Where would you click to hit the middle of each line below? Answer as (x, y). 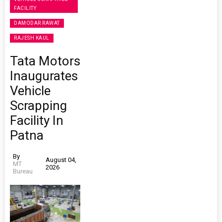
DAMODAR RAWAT (37, 23)
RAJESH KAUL (32, 38)
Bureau (23, 171)
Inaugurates (44, 76)
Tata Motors (45, 61)
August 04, (61, 160)
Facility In (37, 120)
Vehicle (30, 90)
